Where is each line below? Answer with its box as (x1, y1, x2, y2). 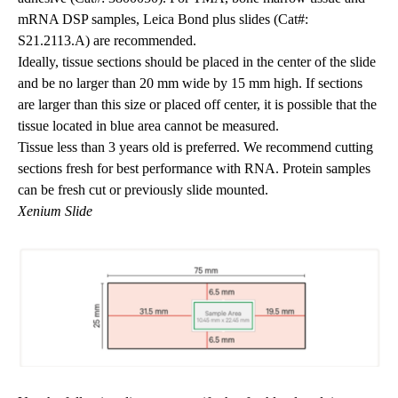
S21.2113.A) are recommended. (18, 33, 196, 49)
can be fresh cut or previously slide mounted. (18, 182, 268, 198)
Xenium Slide (18, 203, 92, 219)
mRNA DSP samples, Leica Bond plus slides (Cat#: (18, 12, 308, 28)
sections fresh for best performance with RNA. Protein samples (18, 161, 370, 177)
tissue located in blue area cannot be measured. (18, 118, 279, 134)
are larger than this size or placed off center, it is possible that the (18, 97, 377, 113)
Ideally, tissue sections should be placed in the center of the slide (18, 54, 376, 70)
